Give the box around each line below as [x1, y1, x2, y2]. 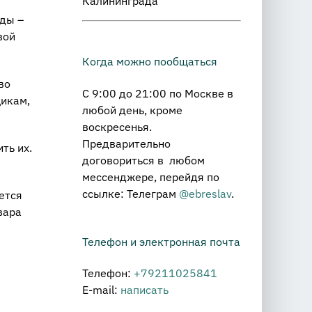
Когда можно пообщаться [82, 54, 217, 69]
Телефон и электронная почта [82, 234, 240, 249]
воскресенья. [82, 119, 152, 134]
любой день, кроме [82, 102, 182, 117]
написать [120, 282, 169, 297]
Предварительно [82, 136, 171, 150]
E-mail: [82, 282, 120, 297]
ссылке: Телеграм [82, 186, 179, 201]
